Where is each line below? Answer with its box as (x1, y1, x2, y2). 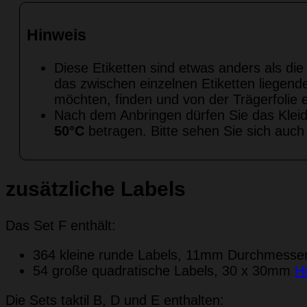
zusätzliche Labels (5, 177, 186, 201)
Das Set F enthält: (5, 217, 116, 233)
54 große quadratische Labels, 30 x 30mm (33, 262, 295, 278)
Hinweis (27, 25, 86, 44)
